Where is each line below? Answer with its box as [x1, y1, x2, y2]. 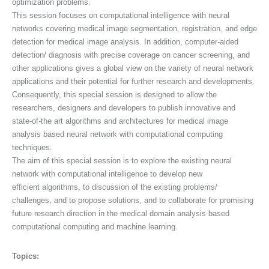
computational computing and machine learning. [12, 222, 178, 231]
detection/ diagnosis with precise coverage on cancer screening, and [12, 50, 250, 59]
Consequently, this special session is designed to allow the [12, 89, 217, 99]
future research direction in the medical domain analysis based [12, 208, 229, 218]
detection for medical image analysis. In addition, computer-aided [12, 37, 238, 46]
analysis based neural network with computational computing [12, 129, 223, 139]
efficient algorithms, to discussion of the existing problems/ [12, 182, 217, 192]
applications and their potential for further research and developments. [12, 76, 255, 86]
